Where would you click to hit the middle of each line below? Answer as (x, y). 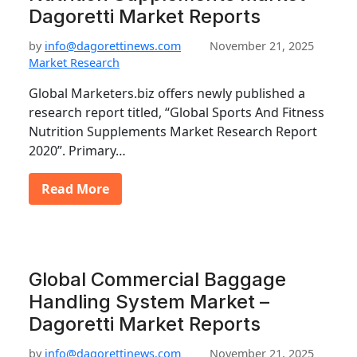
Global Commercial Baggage (157, 279)
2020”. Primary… (77, 151)
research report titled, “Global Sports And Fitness (177, 112)
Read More (75, 189)
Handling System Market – (149, 302)
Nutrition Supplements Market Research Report (173, 131)
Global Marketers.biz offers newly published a (167, 93)
